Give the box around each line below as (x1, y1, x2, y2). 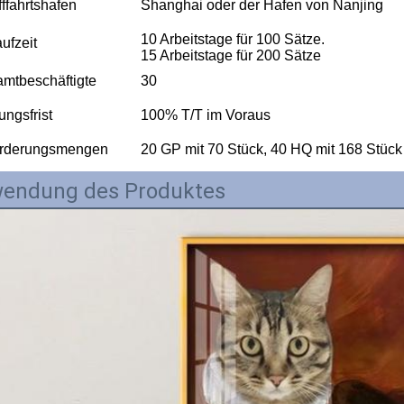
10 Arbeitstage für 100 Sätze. (141, 31, 325, 47)
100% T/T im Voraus (141, 106, 271, 123)
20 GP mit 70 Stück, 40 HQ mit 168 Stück (141, 141, 402, 157)
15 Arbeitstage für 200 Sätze (141, 47, 321, 63)
